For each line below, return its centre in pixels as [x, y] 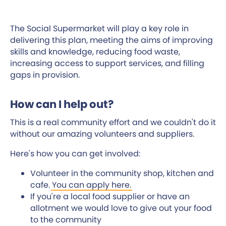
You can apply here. [92, 185]
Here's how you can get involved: [75, 154]
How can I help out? [62, 104]
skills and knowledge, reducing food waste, [95, 52]
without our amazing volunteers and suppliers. [102, 134]
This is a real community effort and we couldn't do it [113, 123]
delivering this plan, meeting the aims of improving [111, 40]
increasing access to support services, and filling [107, 64]
